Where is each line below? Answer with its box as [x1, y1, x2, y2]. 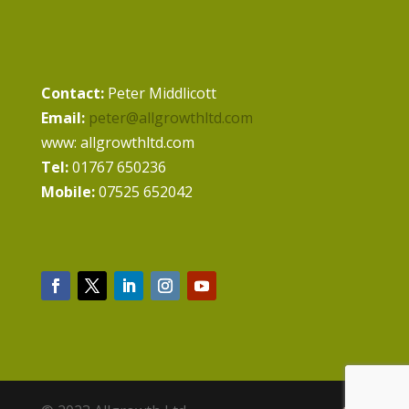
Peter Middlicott [103, 83, 216, 103]
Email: [40, 108, 85, 128]
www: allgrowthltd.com [40, 132, 194, 152]
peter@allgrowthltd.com [88, 108, 253, 128]
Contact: [40, 83, 104, 103]
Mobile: [40, 182, 95, 202]
